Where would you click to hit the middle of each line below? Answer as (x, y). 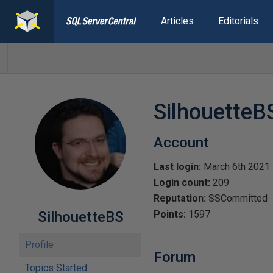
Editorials (238, 21)
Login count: (182, 183)
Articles (177, 21)
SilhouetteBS (80, 217)
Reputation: (180, 198)
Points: (170, 214)
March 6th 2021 (236, 167)
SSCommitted (237, 198)
